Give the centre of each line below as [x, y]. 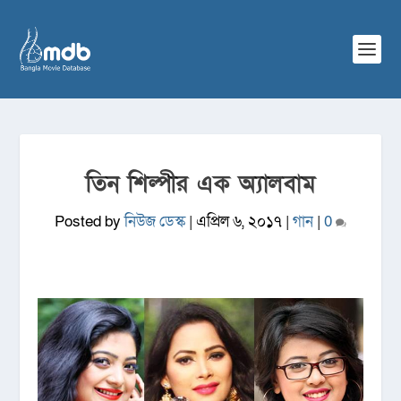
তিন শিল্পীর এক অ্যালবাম [200, 184]
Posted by [90, 222]
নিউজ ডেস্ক [155, 222]
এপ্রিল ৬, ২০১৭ [239, 222]
